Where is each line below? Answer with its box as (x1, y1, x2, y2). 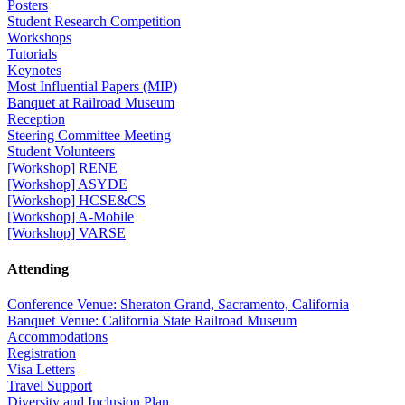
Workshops (7, 30, 71, 46)
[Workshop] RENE (7, 160, 118, 176)
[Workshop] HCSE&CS (7, 193, 146, 209)
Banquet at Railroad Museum (7, 95, 174, 111)
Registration (7, 344, 76, 361)
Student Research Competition (7, 14, 181, 30)
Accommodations (7, 328, 108, 344)
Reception (7, 111, 65, 127)
